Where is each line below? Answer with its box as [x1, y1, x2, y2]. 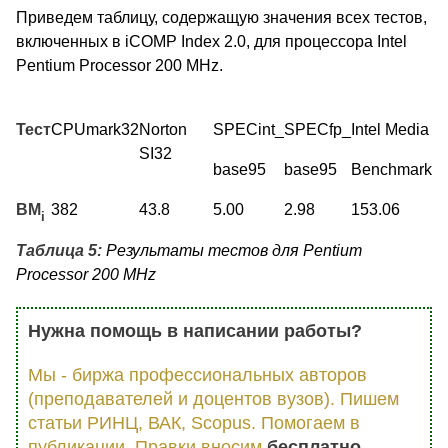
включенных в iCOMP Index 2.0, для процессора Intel [16, 32, 407, 50]
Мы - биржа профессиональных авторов [28, 364, 367, 385]
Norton [139, 120, 187, 138]
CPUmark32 [51, 120, 139, 138]
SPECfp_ [284, 120, 351, 138]
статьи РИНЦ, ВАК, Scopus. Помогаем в [28, 412, 360, 433]
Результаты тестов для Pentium [102, 241, 362, 259]
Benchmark [351, 160, 432, 178]
